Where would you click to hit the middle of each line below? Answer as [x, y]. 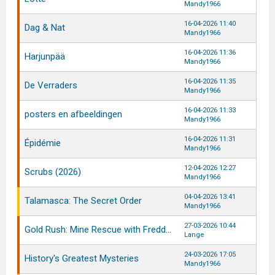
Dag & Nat [45, 28]
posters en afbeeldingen [73, 114]
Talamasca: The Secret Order [83, 201]
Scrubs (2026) [53, 172]
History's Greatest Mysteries [82, 258]
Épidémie [43, 143]
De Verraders [51, 85]
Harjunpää [45, 56]
